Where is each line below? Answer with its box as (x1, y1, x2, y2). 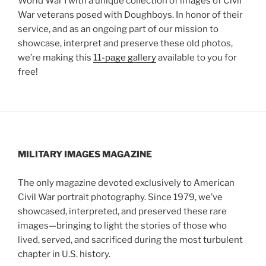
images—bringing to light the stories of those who (18, 220, 227, 231)
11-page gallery (93, 52, 156, 63)
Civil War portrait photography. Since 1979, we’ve (18, 191, 223, 202)
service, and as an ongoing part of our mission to (18, 23, 218, 34)
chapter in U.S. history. (18, 248, 110, 259)
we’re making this (18, 52, 93, 63)
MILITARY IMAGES (18, 148, 100, 160)
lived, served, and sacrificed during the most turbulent (18, 234, 243, 245)
